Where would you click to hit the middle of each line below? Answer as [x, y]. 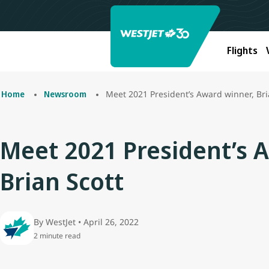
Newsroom [65, 94]
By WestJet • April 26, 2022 [86, 222]
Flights [243, 50]
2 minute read [57, 235]
